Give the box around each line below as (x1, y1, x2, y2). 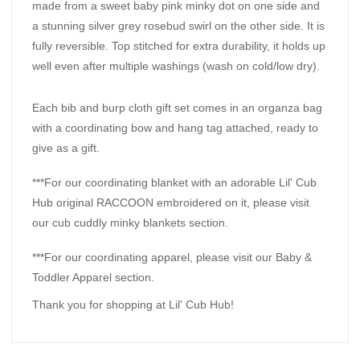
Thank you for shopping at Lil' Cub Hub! (32, 297, 234, 311)
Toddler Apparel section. (32, 270, 157, 284)
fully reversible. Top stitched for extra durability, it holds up (32, 39, 325, 52)
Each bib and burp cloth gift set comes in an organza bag (32, 100, 322, 114)
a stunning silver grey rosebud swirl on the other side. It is (32, 18, 325, 32)
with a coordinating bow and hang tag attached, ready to (32, 121, 318, 134)
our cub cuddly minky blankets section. (32, 215, 228, 229)
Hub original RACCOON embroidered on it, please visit (32, 195, 309, 209)
